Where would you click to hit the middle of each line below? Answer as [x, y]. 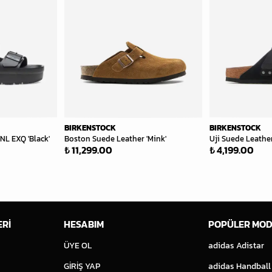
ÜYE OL [77, 246]
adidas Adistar [236, 246]
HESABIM [83, 224]
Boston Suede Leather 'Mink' [115, 138]
